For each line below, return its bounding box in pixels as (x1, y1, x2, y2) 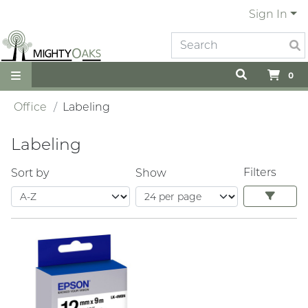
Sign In (249, 8, 288, 21)
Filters (243, 166, 276, 179)
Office (14, 100, 47, 113)
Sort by (11, 166, 49, 179)
